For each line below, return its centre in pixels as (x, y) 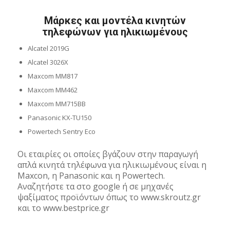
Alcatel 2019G (48, 49)
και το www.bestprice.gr (63, 208)
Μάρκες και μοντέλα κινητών (115, 21)
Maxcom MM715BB (56, 104)
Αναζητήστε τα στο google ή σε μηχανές (95, 187)
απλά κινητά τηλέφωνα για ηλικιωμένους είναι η (112, 165)
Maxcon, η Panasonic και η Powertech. (91, 176)
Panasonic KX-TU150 (59, 118)
